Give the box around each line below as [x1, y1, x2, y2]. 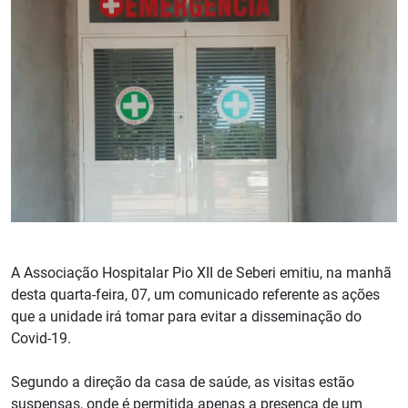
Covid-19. [11, 329, 71, 347]
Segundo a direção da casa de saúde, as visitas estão [11, 372, 354, 391]
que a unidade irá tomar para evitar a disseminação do [11, 307, 362, 325]
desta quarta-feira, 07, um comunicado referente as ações [11, 285, 380, 303]
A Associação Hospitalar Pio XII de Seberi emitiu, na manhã [11, 263, 392, 281]
